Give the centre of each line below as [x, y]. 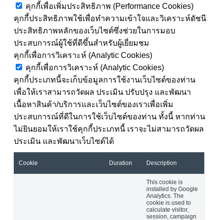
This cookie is [165, 182]
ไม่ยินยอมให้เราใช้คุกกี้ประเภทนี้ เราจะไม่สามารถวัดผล [109, 129]
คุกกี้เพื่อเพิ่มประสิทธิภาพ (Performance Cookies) [110, 6]
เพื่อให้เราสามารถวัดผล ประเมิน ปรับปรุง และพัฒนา [102, 92]
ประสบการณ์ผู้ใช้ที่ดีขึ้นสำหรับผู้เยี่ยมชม [82, 43]
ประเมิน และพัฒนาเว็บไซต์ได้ [64, 141]
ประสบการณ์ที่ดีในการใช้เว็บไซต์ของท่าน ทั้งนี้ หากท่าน [110, 116]
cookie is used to [169, 203]
